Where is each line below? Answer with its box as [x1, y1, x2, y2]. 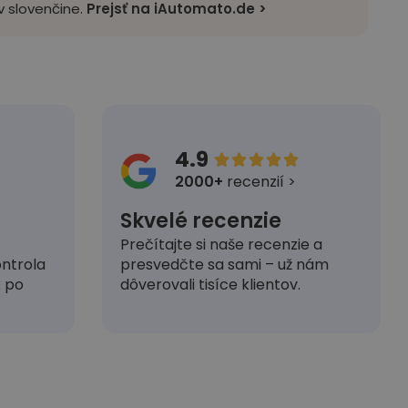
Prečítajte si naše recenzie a [120, 233, 322, 255]
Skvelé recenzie [120, 206, 281, 235]
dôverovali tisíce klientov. [120, 273, 301, 295]
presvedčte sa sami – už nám [120, 253, 329, 275]
